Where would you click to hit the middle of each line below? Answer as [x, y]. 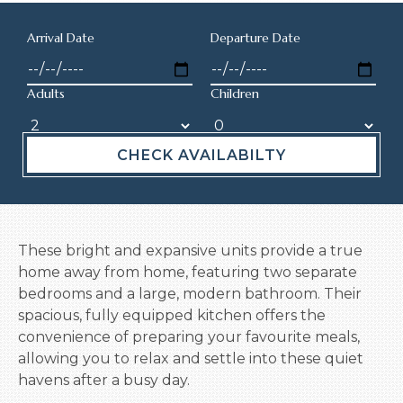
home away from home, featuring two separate [188, 272]
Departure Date [255, 38]
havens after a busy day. [104, 380]
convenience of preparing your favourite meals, [189, 337]
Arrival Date [61, 38]
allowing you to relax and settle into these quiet [191, 358]
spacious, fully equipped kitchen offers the [172, 315]
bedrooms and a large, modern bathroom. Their [190, 294]
